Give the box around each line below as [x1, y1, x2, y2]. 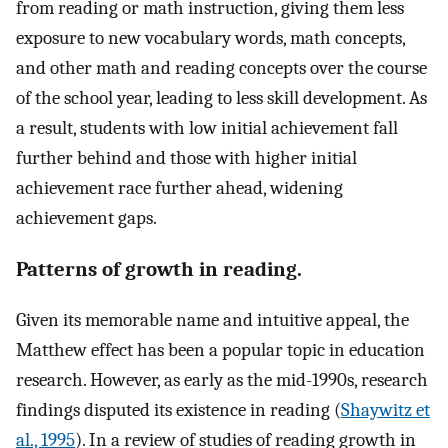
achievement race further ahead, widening [16, 176, 343, 199]
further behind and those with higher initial [16, 146, 357, 169]
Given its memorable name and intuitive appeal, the [16, 309, 409, 332]
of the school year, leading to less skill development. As [16, 86, 427, 109]
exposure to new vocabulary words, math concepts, [16, 26, 405, 49]
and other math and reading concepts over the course [16, 56, 427, 79]
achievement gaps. [16, 206, 157, 229]
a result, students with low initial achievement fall [16, 116, 398, 139]
